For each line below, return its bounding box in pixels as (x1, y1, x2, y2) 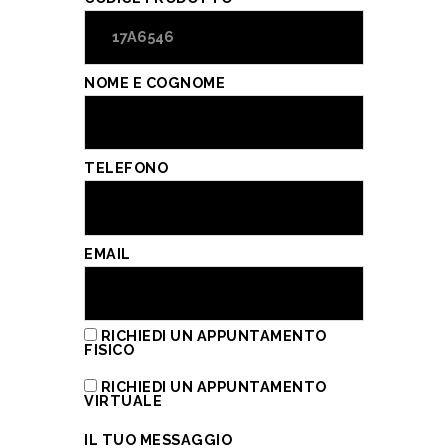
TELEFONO (84, 159, 168, 177)
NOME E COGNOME (84, 74, 225, 91)
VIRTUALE (84, 391, 162, 409)
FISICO (84, 341, 134, 359)
